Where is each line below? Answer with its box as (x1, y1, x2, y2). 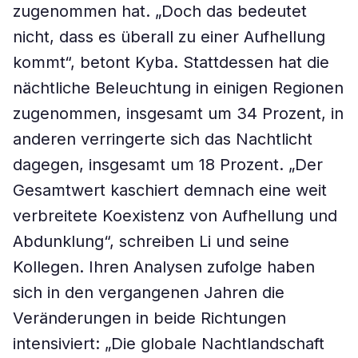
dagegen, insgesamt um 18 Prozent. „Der (13, 155, 323, 174)
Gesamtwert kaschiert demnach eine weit (13, 181, 327, 200)
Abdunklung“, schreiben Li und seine (13, 232, 289, 251)
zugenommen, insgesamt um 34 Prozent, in (13, 104, 344, 123)
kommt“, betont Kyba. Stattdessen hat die (13, 53, 329, 72)
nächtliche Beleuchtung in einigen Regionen (13, 78, 344, 97)
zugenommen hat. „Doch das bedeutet (13, 2, 307, 21)
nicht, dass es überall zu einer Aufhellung (13, 27, 325, 46)
